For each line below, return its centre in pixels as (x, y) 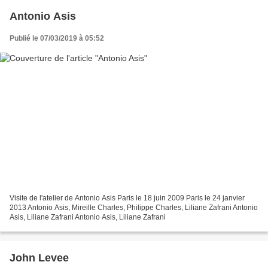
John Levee (39, 258)
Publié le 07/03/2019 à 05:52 (57, 38)
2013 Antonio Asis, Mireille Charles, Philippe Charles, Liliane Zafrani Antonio (134, 208)
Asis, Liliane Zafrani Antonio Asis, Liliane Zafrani (88, 217)
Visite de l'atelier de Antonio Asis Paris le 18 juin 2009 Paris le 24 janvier (127, 198)
